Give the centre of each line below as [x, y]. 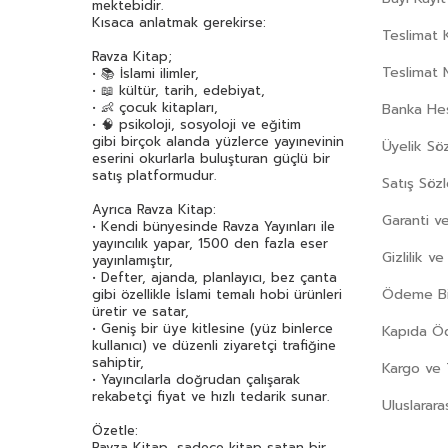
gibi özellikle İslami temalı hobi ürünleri [217, 294]
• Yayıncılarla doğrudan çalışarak [196, 379]
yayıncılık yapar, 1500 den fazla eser [210, 243]
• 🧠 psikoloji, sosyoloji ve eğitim [196, 124]
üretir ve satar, [140, 311]
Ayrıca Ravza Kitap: [154, 209]
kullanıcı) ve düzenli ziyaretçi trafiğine [214, 345]
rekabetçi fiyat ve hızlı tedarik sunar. [210, 396]
